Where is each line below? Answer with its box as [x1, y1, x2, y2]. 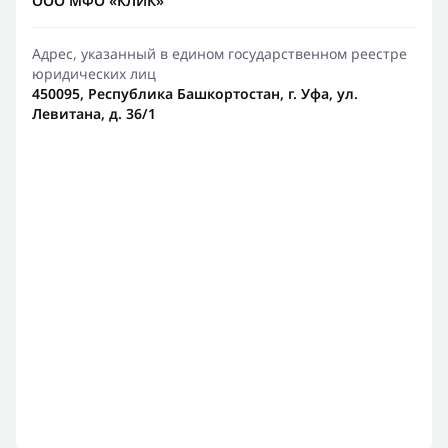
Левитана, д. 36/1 [32, 104, 156, 123]
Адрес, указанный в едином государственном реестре [32, 44, 407, 63]
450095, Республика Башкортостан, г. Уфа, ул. [32, 84, 358, 103]
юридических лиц [32, 64, 156, 83]
